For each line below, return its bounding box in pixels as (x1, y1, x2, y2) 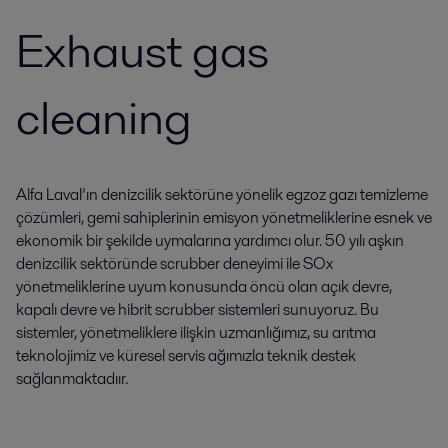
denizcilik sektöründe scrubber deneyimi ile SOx (16, 252, 333, 275)
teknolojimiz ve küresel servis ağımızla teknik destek (16, 344, 356, 367)
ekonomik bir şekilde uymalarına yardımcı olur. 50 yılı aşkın (16, 229, 404, 252)
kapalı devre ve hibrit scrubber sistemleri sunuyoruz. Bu (16, 298, 379, 321)
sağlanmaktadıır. (16, 367, 128, 390)
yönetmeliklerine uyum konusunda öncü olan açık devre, (16, 275, 392, 298)
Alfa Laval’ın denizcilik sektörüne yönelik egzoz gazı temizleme (16, 183, 428, 206)
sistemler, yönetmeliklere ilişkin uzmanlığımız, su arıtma (16, 321, 376, 344)
